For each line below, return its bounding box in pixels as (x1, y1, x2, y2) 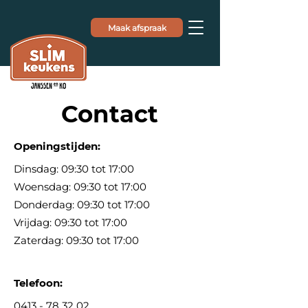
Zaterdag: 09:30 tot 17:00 (14, 234, 139, 247)
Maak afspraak (107, 22, 166, 33)
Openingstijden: (14, 140, 100, 153)
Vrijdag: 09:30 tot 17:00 (14, 216, 127, 229)
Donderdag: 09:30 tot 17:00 (14, 198, 150, 211)
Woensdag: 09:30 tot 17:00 (14, 180, 146, 193)
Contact (61, 100, 158, 129)
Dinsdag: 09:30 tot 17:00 (14, 162, 134, 175)
